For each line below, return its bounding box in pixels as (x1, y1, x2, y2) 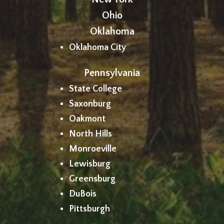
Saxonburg (68, 98, 111, 109)
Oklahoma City (68, 42, 126, 52)
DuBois (68, 188, 96, 199)
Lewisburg (68, 158, 110, 169)
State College (68, 83, 122, 94)
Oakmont (68, 113, 105, 124)
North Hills (68, 128, 112, 139)
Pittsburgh (68, 203, 110, 214)
